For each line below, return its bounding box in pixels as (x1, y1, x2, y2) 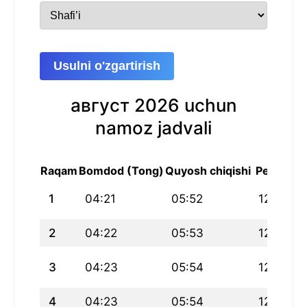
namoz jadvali (95, 117, 212, 139)
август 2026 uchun (70, 95, 237, 116)
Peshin (256, 164, 292, 178)
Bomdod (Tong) (79, 164, 164, 178)
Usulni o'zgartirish (53, 59, 160, 73)
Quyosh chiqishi (165, 164, 251, 178)
